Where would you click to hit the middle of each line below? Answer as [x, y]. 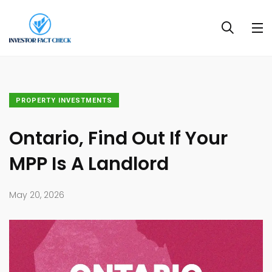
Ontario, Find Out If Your [118, 139]
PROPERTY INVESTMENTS [64, 101]
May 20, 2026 [37, 195]
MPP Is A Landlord [89, 164]
